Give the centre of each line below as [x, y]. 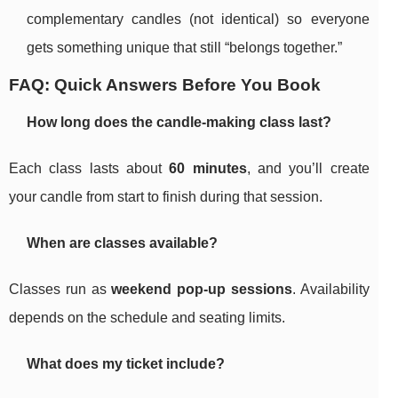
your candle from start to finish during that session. [166, 197]
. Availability [330, 290]
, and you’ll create [308, 169]
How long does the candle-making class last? [179, 123]
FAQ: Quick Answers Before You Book [165, 85]
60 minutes [208, 169]
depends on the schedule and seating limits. [147, 318]
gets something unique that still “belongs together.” [184, 48]
